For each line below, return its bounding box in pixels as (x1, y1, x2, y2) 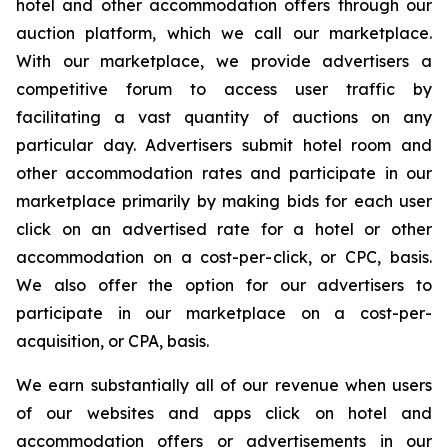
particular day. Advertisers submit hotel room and (16, 135, 432, 155)
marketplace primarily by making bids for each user (16, 191, 432, 211)
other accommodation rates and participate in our (16, 163, 432, 183)
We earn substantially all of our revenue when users (16, 375, 432, 395)
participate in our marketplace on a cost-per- (16, 303, 432, 323)
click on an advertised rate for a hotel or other (16, 219, 432, 239)
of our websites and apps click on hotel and (16, 403, 432, 423)
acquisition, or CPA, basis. (16, 331, 209, 351)
